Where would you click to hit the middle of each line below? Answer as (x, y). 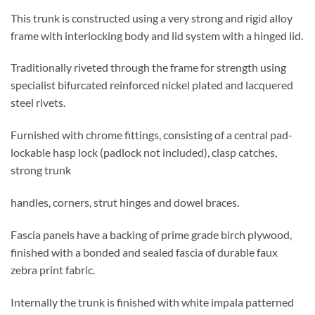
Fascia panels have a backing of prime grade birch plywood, (151, 234)
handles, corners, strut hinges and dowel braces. (125, 202)
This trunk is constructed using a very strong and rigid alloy (152, 18)
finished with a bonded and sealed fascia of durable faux (144, 252)
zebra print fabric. (53, 269)
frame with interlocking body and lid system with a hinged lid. (157, 35)
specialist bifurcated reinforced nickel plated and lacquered (152, 85)
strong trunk (41, 170)
